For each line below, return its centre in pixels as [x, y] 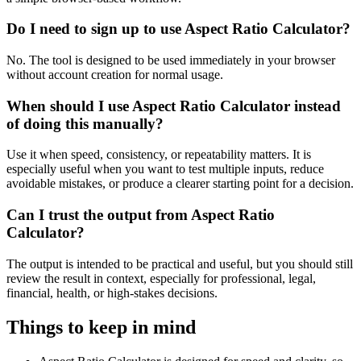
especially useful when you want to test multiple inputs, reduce [165, 169]
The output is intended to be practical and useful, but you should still [180, 263]
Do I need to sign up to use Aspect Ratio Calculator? [178, 29]
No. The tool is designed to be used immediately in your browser [171, 60]
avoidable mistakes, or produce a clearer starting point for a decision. [180, 184]
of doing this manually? [85, 123]
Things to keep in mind [101, 327]
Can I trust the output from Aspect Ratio [141, 215]
